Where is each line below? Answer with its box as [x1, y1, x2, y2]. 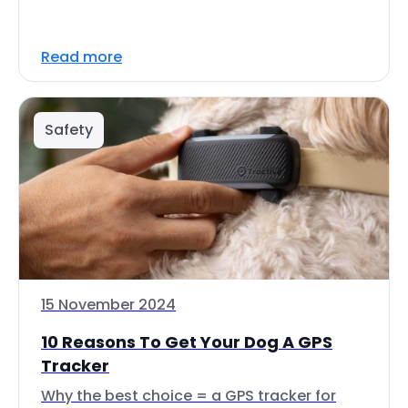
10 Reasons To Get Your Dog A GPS [41, 331, 332, 353]
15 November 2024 [41, 294, 176, 315]
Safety [45, 119, 93, 140]
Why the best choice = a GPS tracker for [41, 385, 336, 406]
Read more [41, 46, 122, 67]
